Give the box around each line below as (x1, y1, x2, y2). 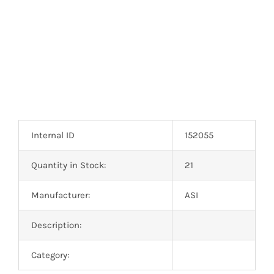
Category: (31, 249, 69, 261)
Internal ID (31, 129, 75, 141)
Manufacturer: (31, 189, 90, 201)
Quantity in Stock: (31, 159, 106, 171)
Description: (31, 219, 81, 231)
